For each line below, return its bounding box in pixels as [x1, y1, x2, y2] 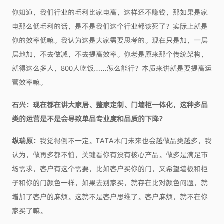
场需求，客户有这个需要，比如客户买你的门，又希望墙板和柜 [11, 163, 208, 174]
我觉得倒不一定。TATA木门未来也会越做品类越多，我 [39, 135, 212, 146]
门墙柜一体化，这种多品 [130, 99, 208, 109]
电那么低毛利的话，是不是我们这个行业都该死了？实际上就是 [11, 20, 208, 31]
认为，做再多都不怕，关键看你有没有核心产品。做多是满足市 [11, 149, 208, 160]
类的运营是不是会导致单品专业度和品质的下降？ [11, 113, 166, 123]
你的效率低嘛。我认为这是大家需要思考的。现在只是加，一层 [11, 34, 208, 45]
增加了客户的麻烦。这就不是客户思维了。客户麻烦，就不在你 [11, 191, 208, 202]
